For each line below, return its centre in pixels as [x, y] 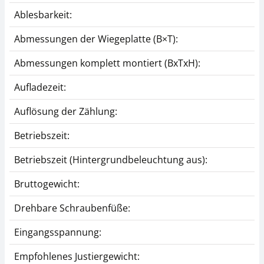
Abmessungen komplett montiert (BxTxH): [107, 63]
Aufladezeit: [40, 87]
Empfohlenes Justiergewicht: [77, 256]
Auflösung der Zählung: [66, 111]
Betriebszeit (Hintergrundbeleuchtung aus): [111, 159]
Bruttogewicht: [47, 184]
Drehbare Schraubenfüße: [72, 208]
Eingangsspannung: [58, 232]
